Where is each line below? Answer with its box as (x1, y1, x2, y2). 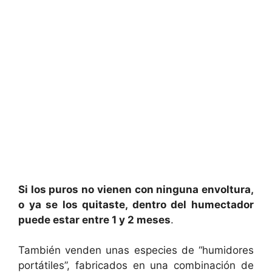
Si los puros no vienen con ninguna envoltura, (18, 183, 254, 195)
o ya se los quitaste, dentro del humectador (18, 198, 254, 211)
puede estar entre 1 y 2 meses (18, 213, 171, 226)
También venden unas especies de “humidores (18, 244, 254, 257)
